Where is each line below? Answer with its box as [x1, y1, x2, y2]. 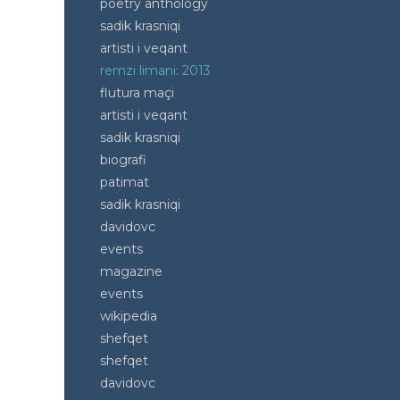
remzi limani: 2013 [100, 62, 211, 79]
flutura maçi [100, 85, 174, 101]
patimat [100, 174, 149, 190]
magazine [100, 263, 162, 279]
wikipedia [100, 308, 157, 324]
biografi [100, 152, 146, 168]
